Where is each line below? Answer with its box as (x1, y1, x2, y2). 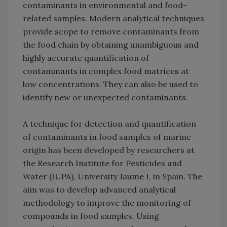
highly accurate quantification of (23, 53, 149, 63)
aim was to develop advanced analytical (23, 184, 176, 195)
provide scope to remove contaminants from (23, 26, 199, 37)
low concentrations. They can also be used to (23, 79, 198, 90)
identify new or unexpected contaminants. (23, 92, 188, 103)
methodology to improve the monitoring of (23, 198, 191, 208)
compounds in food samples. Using (23, 211, 159, 221)
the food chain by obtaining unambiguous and (23, 40, 199, 50)
